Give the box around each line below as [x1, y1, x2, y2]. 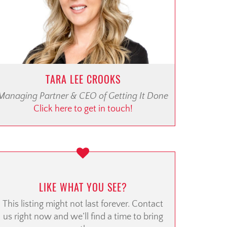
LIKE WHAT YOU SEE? [39, 180, 127, 195]
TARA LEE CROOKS [45, 72, 121, 87]
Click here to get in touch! [33, 104, 133, 115]
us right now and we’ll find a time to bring [3, 212, 163, 222]
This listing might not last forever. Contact [3, 199, 163, 210]
